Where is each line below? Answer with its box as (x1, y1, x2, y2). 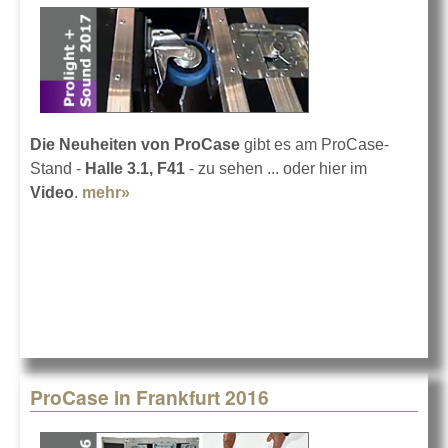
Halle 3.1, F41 (85, 159, 185, 177)
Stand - (30, 159, 85, 177)
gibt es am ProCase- (244, 135, 389, 153)
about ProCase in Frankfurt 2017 (130, 183, 376, 201)
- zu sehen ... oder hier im (185, 159, 367, 177)
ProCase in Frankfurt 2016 (30, 383, 269, 412)
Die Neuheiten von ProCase (30, 135, 244, 153)
